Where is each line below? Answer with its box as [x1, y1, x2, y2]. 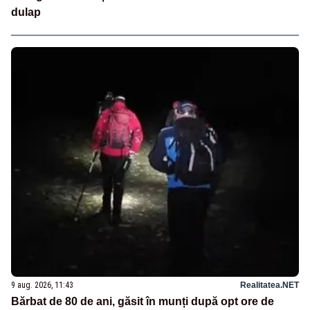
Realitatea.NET [240, 280, 299, 290]
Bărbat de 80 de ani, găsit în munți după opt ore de [11, 295, 274, 307]
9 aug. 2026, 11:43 [11, 280, 73, 290]
